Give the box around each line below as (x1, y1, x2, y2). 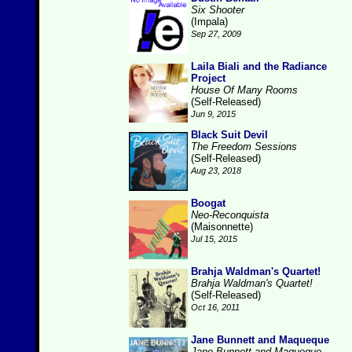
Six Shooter (191, 4, 244, 16)
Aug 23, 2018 (191, 166, 241, 175)
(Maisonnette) (191, 221, 253, 233)
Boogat (191, 197, 225, 209)
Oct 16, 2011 (191, 302, 240, 312)
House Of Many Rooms (191, 84, 298, 96)
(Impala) (191, 16, 228, 27)
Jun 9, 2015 (191, 109, 236, 119)
